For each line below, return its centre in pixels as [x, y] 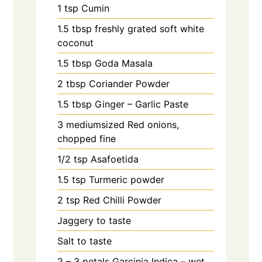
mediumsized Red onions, [123, 124]
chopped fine [87, 138]
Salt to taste [85, 241]
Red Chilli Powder [123, 200]
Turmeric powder [127, 179]
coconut [76, 42]
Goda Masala [124, 63]
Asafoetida [115, 159]
